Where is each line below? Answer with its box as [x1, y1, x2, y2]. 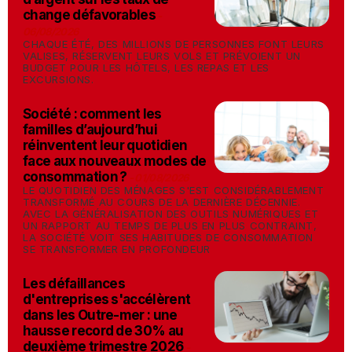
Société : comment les [23, 106, 162, 122]
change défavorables [23, 7, 156, 23]
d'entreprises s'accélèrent [23, 291, 191, 307]
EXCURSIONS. [23, 73, 94, 86]
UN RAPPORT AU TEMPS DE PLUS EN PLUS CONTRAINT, [23, 219, 317, 232]
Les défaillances [23, 276, 126, 291]
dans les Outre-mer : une [23, 307, 178, 323]
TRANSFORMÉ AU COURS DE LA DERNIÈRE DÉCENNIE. [23, 196, 301, 208]
